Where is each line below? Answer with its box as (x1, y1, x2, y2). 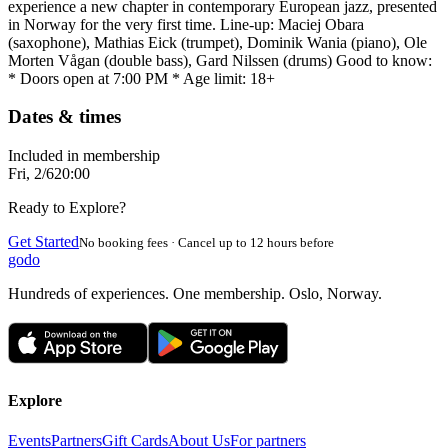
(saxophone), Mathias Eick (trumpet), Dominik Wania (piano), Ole (8, 33, 427, 51)
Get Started (8, 233, 79, 251)
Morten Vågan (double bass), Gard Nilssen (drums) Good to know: (8, 51, 432, 69)
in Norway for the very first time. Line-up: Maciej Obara (8, 15, 364, 33)
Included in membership (8, 147, 160, 165)
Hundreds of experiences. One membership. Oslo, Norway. (8, 285, 382, 303)
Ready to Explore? (8, 199, 126, 217)
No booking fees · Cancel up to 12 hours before (79, 235, 334, 251)
